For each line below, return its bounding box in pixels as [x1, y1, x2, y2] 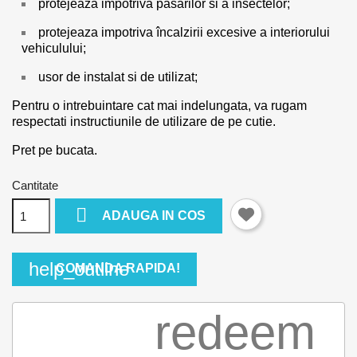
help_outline [29, 258, 129, 280]
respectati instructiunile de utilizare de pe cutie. [12, 115, 276, 128]
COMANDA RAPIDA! [56, 261, 180, 276]
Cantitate [12, 178, 58, 192]
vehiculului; [22, 41, 86, 55]
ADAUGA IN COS [102, 209, 206, 223]
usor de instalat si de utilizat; [38, 70, 198, 84]
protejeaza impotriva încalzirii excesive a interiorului [38, 25, 330, 39]
